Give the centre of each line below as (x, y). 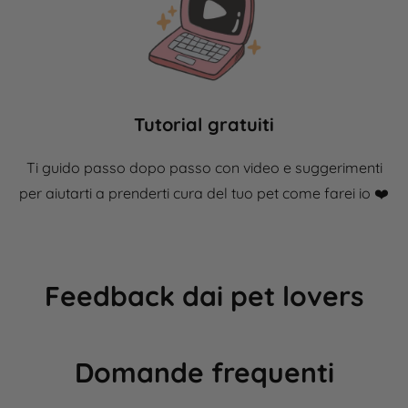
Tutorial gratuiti (204, 125)
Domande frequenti (204, 373)
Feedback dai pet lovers (204, 296)
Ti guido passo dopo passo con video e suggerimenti (204, 168)
